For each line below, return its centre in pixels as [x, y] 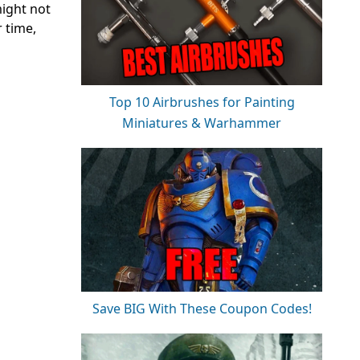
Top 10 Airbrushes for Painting [202, 102]
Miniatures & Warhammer [202, 123]
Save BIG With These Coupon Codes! [202, 309]
